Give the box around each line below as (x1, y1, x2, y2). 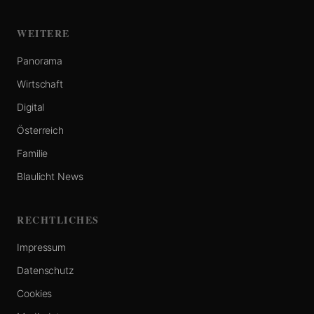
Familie (17, 147, 48, 160)
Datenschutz (17, 264, 74, 277)
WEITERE (17, 26, 70, 41)
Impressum (17, 241, 67, 254)
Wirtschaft (17, 78, 63, 90)
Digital (17, 101, 45, 114)
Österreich (17, 124, 64, 137)
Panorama (17, 55, 63, 67)
